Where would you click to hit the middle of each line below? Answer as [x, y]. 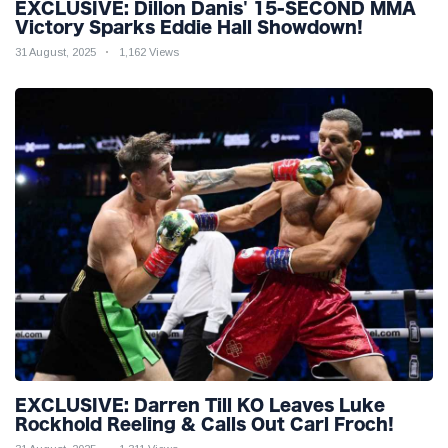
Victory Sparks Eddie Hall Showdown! [189, 27]
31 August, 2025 [55, 52]
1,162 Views [149, 52]
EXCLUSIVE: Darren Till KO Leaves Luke [200, 404]
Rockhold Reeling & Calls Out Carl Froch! [204, 423]
